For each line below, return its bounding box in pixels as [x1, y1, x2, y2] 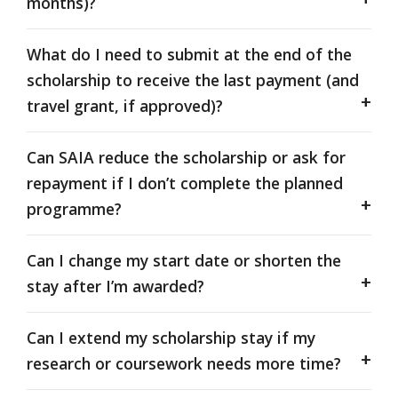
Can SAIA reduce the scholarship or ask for [27, 147, 346, 169]
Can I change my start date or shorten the [27, 250, 341, 272]
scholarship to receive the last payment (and [27, 69, 359, 92]
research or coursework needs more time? [27, 353, 341, 375]
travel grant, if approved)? [27, 95, 223, 117]
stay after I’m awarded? [27, 275, 204, 298]
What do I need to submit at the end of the [27, 44, 352, 66]
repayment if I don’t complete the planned [27, 172, 343, 195]
